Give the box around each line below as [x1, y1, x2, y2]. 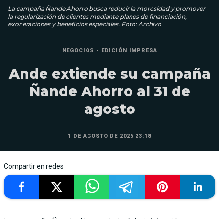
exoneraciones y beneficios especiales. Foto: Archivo [8, 21, 161, 28]
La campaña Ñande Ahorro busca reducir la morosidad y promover [8, 5, 205, 13]
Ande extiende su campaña [8, 66, 211, 83]
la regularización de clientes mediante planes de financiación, [8, 13, 187, 21]
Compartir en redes [4, 162, 64, 171]
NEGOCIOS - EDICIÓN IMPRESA [62, 47, 157, 54]
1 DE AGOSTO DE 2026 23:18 [68, 133, 151, 140]
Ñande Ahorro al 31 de [29, 83, 190, 100]
